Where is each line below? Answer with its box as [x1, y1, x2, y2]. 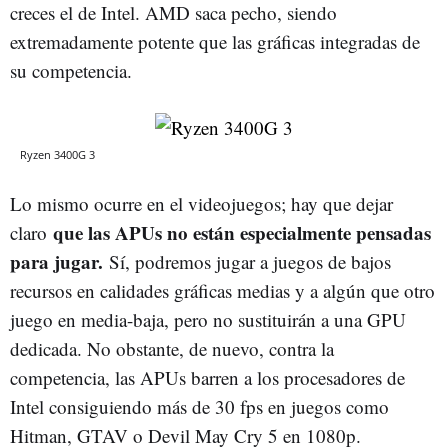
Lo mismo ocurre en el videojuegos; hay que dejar [10, 190, 393, 216]
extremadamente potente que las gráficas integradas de [10, 28, 420, 54]
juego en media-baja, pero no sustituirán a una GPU [10, 306, 406, 332]
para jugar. [10, 247, 109, 275]
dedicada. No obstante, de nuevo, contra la [10, 335, 334, 361]
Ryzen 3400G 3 [20, 146, 95, 162]
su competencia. [10, 57, 132, 83]
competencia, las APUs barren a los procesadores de [10, 364, 405, 390]
